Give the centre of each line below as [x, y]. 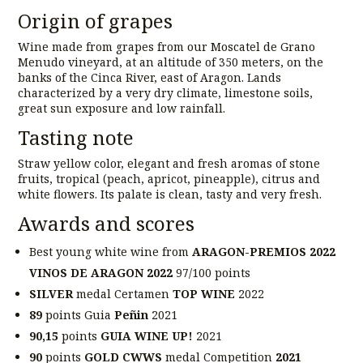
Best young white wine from [111, 251]
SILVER [51, 293]
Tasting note [76, 137]
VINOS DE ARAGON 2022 [101, 272]
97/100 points [212, 272]
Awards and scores [107, 223]
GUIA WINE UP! [147, 335]
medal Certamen [123, 293]
